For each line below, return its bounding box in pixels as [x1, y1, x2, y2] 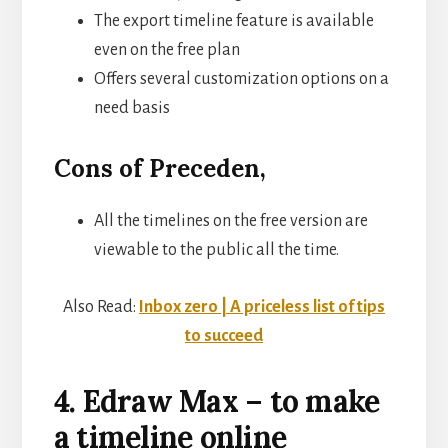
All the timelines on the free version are [93, 211, 368, 230]
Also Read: [63, 297, 139, 316]
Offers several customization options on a [93, 69, 389, 88]
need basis [93, 98, 170, 117]
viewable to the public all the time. [93, 240, 339, 259]
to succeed [185, 326, 263, 345]
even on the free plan [93, 40, 240, 59]
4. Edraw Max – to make [53, 381, 380, 420]
